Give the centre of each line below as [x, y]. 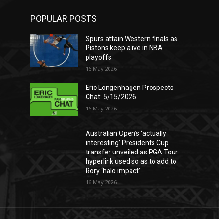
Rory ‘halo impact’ [113, 171]
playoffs [99, 57]
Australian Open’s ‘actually [126, 134]
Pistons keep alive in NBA [124, 48]
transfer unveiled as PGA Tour [132, 152]
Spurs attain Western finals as [132, 39]
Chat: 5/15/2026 [111, 97]
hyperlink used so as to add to [131, 162]
